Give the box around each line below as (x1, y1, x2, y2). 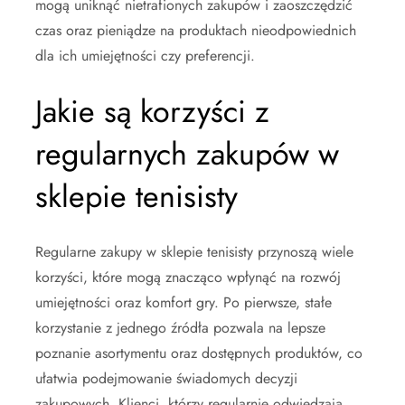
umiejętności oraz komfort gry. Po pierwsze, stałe (35, 291, 332, 313)
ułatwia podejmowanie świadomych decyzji (35, 367, 297, 389)
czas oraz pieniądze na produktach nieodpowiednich (35, 19, 356, 41)
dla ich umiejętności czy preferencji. (35, 44, 255, 66)
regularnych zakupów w (35, 131, 339, 176)
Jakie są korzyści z (35, 89, 269, 134)
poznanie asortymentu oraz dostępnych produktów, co (35, 342, 363, 363)
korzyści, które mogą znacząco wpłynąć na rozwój (35, 266, 341, 287)
